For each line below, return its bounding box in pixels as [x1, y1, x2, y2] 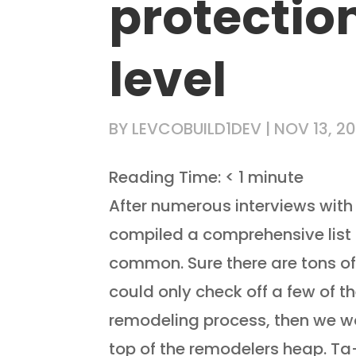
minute [248, 166, 304, 189]
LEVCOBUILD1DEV [132, 117, 262, 140]
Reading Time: [109, 166, 226, 189]
